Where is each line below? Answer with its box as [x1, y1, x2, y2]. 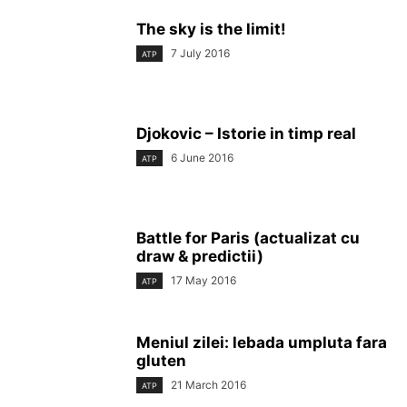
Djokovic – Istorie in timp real [136, 124, 356, 143]
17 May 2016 [171, 273, 236, 287]
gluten [136, 352, 186, 370]
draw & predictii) [136, 247, 263, 265]
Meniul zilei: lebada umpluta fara [136, 333, 387, 352]
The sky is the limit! [136, 20, 286, 38]
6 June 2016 [171, 151, 233, 164]
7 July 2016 [171, 46, 230, 60]
